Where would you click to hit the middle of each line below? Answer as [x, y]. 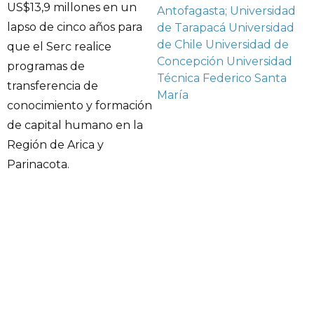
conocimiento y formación [80, 106]
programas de [46, 67]
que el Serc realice [59, 47]
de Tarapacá [191, 28]
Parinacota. [38, 165]
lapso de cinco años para [75, 27]
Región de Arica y [55, 145]
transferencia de [53, 86]
